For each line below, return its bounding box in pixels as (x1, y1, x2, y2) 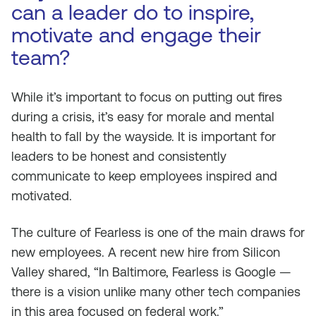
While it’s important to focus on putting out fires (11, 90, 282, 104)
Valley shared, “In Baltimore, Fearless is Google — (11, 265, 291, 279)
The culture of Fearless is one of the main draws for (11, 225, 305, 240)
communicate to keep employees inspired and (11, 169, 277, 183)
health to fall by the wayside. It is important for (11, 129, 276, 144)
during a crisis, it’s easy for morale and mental (11, 109, 274, 124)
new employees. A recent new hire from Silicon (11, 245, 280, 260)
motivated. (11, 188, 72, 203)
